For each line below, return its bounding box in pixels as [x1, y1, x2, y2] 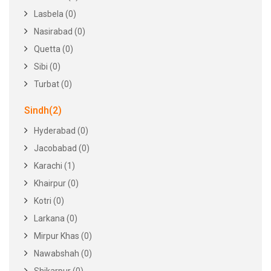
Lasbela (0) [34, 9, 76, 19]
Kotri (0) [34, 196, 64, 206]
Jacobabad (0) [34, 143, 90, 153]
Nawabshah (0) [34, 249, 92, 258]
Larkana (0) [34, 214, 77, 223]
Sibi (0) [34, 62, 60, 71]
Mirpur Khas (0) [34, 231, 92, 241]
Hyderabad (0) [34, 126, 88, 135]
